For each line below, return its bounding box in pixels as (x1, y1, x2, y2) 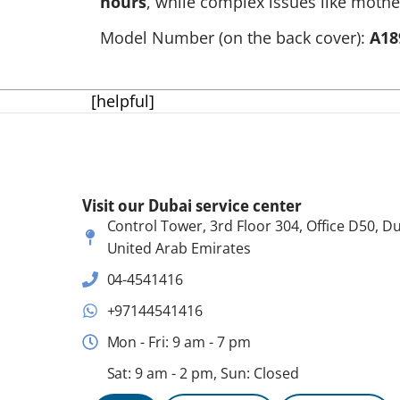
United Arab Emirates (106, 237, 252, 258)
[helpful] (91, 90, 154, 112)
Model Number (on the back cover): (100, 27, 370, 48)
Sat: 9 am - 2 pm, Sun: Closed (106, 362, 300, 383)
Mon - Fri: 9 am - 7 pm (106, 331, 252, 352)
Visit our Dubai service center (82, 192, 302, 217)
